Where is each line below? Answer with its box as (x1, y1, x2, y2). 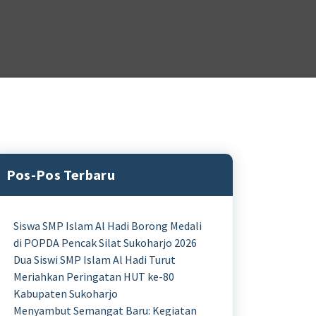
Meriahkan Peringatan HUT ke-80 (13, 269, 174, 284)
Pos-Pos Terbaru (6, 166, 115, 183)
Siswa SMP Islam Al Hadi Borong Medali (13, 219, 202, 233)
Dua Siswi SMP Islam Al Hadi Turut (13, 253, 176, 267)
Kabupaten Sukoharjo (13, 286, 118, 300)
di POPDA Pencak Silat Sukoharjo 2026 (13, 236, 197, 250)
